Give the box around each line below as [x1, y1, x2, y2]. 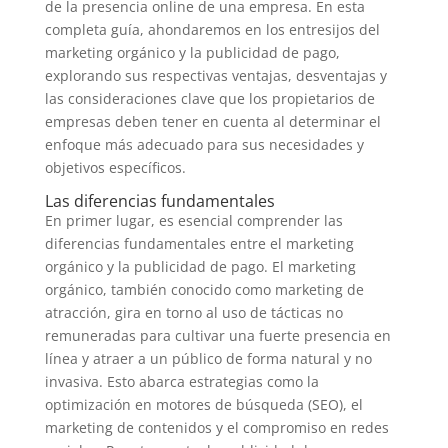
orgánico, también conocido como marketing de [44, 280, 364, 299]
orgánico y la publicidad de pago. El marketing [44, 257, 356, 276]
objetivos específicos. [44, 158, 186, 177]
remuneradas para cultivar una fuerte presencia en [44, 326, 391, 345]
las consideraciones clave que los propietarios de [44, 89, 375, 108]
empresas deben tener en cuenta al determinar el [44, 112, 381, 131]
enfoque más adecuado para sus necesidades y [44, 135, 364, 154]
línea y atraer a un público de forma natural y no [44, 349, 372, 368]
